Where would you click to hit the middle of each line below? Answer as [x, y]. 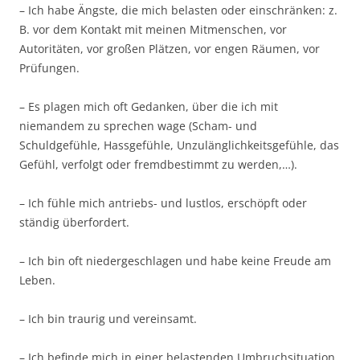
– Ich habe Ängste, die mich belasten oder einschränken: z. [178, 10]
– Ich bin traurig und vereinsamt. [108, 319]
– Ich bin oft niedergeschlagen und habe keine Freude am [175, 261]
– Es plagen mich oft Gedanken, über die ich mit [149, 106]
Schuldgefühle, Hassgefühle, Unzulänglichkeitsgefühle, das [179, 145]
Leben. [37, 280]
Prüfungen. [49, 68]
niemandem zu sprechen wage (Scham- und [138, 126]
